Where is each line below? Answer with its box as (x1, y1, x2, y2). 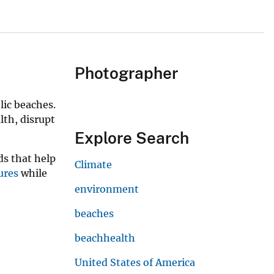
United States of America (75, 256, 195, 269)
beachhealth (75, 232, 135, 245)
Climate (75, 158, 112, 171)
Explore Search (75, 128, 189, 148)
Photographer (75, 64, 178, 83)
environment (75, 183, 139, 196)
